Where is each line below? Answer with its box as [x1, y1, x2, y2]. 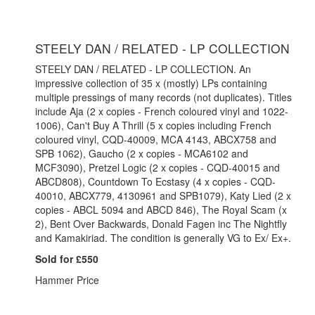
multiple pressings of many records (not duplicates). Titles [35, 89, 292, 104]
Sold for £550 [35, 251, 98, 266]
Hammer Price [35, 272, 99, 287]
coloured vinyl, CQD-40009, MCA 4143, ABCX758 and [35, 131, 276, 146]
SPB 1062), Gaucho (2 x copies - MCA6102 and [35, 146, 248, 160]
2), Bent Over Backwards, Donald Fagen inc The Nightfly [35, 216, 287, 231]
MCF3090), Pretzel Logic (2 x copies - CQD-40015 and [35, 160, 280, 174]
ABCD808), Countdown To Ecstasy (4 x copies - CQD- [35, 174, 276, 188]
